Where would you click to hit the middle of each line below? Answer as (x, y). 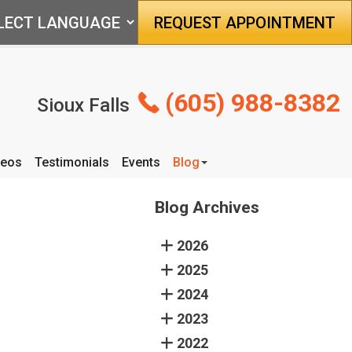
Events (141, 162)
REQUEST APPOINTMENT (245, 22)
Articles (196, 187)
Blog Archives (207, 207)
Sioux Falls (83, 105)
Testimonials (71, 162)
